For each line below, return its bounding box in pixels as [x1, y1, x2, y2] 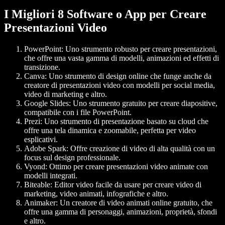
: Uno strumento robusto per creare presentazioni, [61, 44, 217, 53]
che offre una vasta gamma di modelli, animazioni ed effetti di [24, 53, 219, 62]
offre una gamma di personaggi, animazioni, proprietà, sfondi [24, 207, 217, 216]
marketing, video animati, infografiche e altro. [24, 189, 168, 198]
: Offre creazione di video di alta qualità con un [66, 144, 215, 153]
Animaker [24, 198, 56, 207]
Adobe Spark [24, 144, 66, 153]
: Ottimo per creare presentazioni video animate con [45, 162, 208, 171]
